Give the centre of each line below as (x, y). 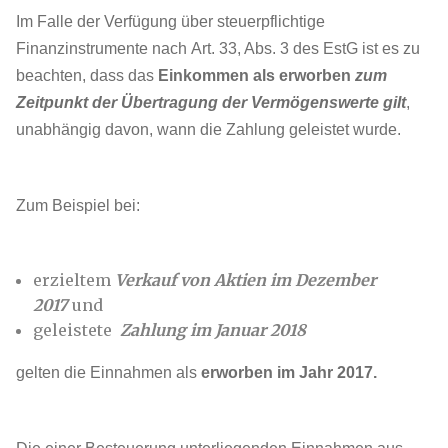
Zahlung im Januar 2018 (211, 330)
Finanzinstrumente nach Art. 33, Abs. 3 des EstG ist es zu (218, 48)
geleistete (74, 330)
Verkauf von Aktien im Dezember (245, 280)
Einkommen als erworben (256, 75)
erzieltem (74, 280)
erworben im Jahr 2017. (287, 372)
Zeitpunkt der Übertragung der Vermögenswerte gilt (211, 102)
